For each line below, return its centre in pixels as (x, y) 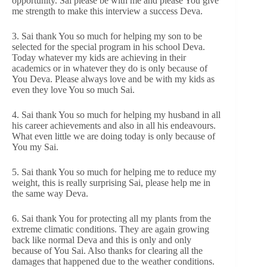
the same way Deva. (50, 193)
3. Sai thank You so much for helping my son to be (107, 36)
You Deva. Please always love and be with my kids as (113, 79)
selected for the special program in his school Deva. (108, 46)
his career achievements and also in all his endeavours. (114, 125)
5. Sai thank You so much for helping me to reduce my (114, 172)
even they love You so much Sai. (73, 89)
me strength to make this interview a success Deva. (107, 11)
